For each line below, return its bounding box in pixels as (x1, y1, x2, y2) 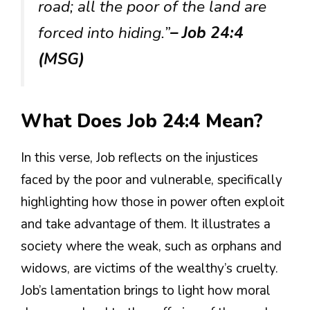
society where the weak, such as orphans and (21, 237, 282, 255)
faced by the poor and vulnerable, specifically (21, 170, 282, 189)
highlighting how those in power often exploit (21, 192, 284, 211)
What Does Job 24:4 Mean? (21, 108, 263, 134)
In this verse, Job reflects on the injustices (21, 148, 258, 167)
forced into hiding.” (38, 22, 170, 44)
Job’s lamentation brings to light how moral (21, 281, 271, 300)
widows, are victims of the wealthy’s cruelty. (21, 259, 278, 277)
